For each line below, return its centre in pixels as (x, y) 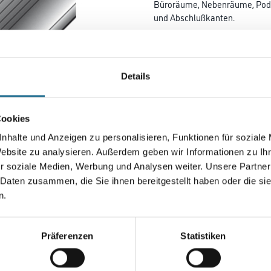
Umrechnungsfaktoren (197, 220)
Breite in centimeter (187, 151)
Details (135, 76)
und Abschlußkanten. (194, 17)
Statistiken (203, 236)
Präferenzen (67, 236)
